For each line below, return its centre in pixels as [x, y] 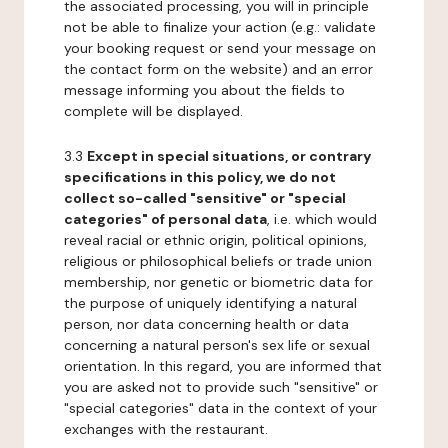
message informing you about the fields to [204, 90]
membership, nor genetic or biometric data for [218, 282]
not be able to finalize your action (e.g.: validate [220, 27]
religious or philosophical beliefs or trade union [218, 261]
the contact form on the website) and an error [218, 69]
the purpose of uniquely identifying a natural [210, 303]
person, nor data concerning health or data [206, 324]
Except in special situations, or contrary [229, 156]
